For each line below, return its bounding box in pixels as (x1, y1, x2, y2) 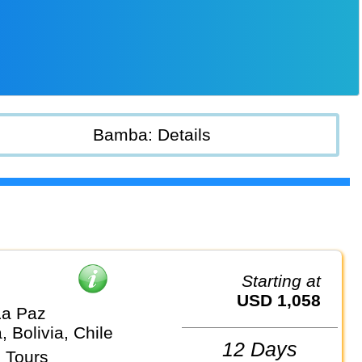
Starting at (253, 271, 322, 290)
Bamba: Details (92, 125, 211, 145)
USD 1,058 (249, 290, 322, 309)
